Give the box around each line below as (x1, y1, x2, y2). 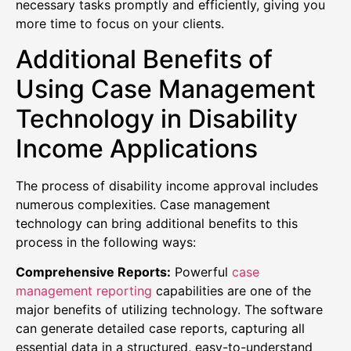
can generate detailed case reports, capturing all (16, 320, 305, 337)
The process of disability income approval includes (16, 177, 318, 194)
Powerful (171, 264, 232, 280)
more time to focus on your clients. (16, 16, 224, 32)
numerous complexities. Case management (16, 196, 270, 212)
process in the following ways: (16, 233, 196, 250)
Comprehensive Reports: (16, 264, 171, 280)
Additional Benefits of (16, 43, 273, 74)
